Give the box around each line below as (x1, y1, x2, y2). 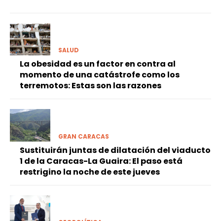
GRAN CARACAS (58, 132, 109, 141)
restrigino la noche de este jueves (20, 166, 160, 178)
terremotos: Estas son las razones (20, 80, 161, 92)
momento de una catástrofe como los (20, 69, 180, 81)
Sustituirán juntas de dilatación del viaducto (20, 144, 211, 156)
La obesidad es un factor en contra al (20, 58, 176, 70)
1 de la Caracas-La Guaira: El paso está (20, 155, 183, 167)
